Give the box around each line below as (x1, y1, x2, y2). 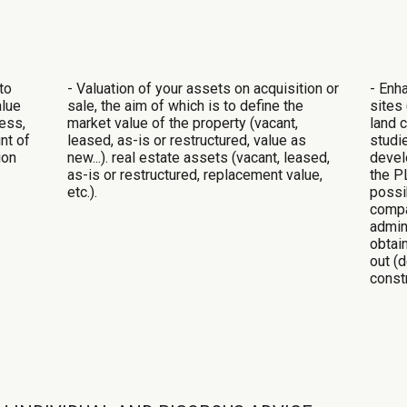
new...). (66, 148, 112, 166)
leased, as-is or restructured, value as (66, 131, 306, 149)
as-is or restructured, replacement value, (66, 165, 323, 184)
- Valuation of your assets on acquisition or (66, 79, 339, 97)
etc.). (66, 183, 97, 201)
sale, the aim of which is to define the (66, 96, 303, 114)
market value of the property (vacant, (66, 114, 298, 132)
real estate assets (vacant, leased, (111, 148, 330, 166)
